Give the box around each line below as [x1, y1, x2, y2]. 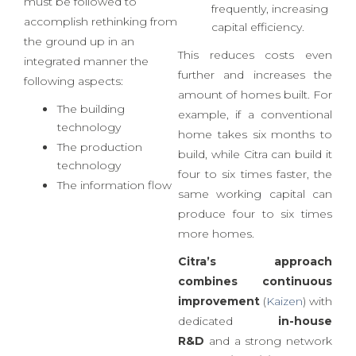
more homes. [178, 269, 257, 284]
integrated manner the [24, 96, 149, 111]
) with [303, 336, 332, 351]
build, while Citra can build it [178, 189, 332, 204]
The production [57, 182, 142, 197]
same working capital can [178, 229, 332, 244]
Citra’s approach [178, 296, 332, 311]
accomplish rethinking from [24, 56, 177, 72]
